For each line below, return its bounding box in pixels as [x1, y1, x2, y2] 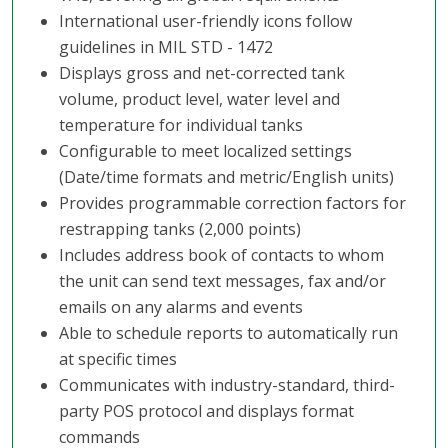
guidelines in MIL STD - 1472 [58, 35, 273, 58]
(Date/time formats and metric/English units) [58, 165, 394, 188]
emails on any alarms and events [58, 295, 303, 318]
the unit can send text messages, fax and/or [58, 269, 386, 292]
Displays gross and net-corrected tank [58, 61, 345, 84]
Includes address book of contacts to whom [58, 243, 384, 266]
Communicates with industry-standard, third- [58, 373, 395, 396]
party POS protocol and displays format [58, 399, 354, 422]
